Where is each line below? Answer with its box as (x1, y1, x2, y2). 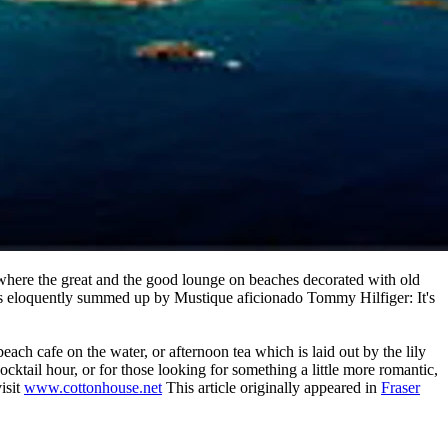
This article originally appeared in (162, 378, 381, 396)
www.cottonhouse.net (24, 378, 162, 396)
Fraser (381, 378, 420, 396)
